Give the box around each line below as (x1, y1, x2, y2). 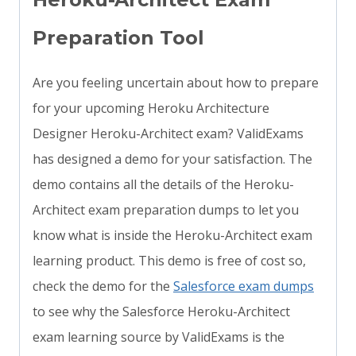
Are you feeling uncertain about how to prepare (33, 74, 319, 92)
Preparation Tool (33, 26, 204, 50)
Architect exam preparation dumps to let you (33, 201, 299, 219)
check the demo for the (33, 277, 173, 296)
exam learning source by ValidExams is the (33, 328, 284, 346)
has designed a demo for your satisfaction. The (33, 150, 312, 168)
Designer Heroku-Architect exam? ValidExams (33, 125, 304, 143)
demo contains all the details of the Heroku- (33, 176, 294, 194)
